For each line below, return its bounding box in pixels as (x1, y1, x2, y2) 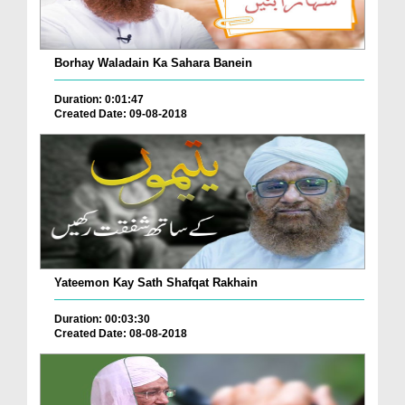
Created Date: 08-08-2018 (54, 327, 187, 340)
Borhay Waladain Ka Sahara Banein (54, 56, 252, 71)
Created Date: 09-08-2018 (54, 108, 187, 121)
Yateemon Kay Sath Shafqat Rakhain (54, 276, 258, 289)
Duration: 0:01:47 (54, 93, 144, 107)
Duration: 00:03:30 (54, 313, 150, 325)
